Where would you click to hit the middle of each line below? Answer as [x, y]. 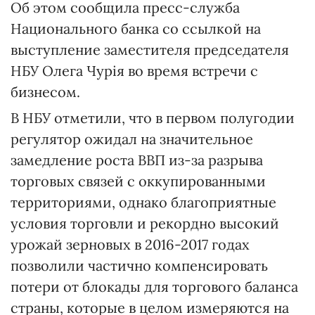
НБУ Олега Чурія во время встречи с [134, 71]
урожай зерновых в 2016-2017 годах [130, 244]
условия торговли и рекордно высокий [145, 223]
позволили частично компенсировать [139, 265]
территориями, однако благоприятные [143, 202]
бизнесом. [45, 92]
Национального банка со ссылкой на [136, 28]
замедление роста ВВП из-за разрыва [137, 160]
